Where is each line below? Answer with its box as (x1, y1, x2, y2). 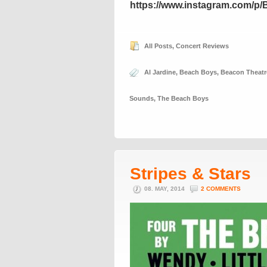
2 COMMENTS (201, 185, 241, 192)
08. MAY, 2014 (144, 185, 187, 192)
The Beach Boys (157, 95, 209, 102)
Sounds (129, 95, 154, 102)
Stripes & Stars (130, 164, 251, 183)
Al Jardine (144, 69, 176, 76)
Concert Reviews (176, 42, 229, 49)
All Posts (144, 42, 172, 49)
